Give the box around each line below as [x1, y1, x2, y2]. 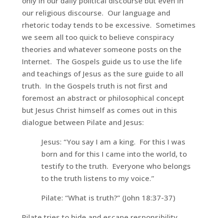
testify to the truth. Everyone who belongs [41, 161, 191, 171]
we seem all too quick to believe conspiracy [21, 32, 174, 42]
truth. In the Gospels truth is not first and [21, 80, 167, 91]
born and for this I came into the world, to [41, 148, 187, 159]
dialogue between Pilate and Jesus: [21, 117, 144, 127]
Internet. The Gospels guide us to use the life [21, 56, 182, 66]
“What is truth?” [65, 192, 120, 202]
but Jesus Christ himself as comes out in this [21, 105, 177, 115]
